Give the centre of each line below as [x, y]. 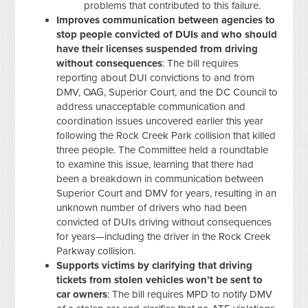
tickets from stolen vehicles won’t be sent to [160, 279]
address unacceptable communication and [151, 106]
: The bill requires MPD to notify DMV [190, 294]
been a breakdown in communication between [160, 178]
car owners [82, 294]
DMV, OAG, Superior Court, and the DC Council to [167, 92]
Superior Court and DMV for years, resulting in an [167, 193]
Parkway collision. [96, 251]
